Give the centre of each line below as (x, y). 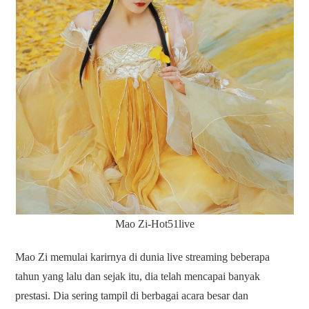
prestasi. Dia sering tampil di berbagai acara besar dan (132, 296)
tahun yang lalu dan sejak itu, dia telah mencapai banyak (138, 277)
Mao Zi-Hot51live (154, 224)
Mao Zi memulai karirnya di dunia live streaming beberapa (143, 257)
